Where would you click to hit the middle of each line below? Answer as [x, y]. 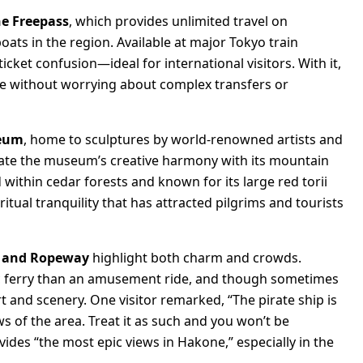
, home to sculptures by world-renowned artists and [183, 139]
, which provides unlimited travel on [178, 21]
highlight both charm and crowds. [195, 257]
